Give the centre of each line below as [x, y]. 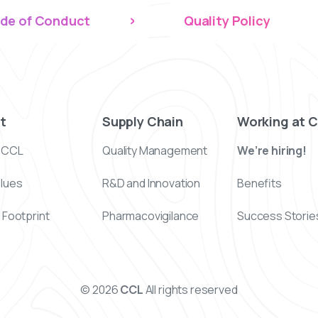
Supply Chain [143, 121]
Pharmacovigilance [151, 216]
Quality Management [155, 151]
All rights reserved [190, 290]
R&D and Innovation [152, 183]
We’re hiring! [272, 151]
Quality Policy [227, 21]
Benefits [259, 183]
